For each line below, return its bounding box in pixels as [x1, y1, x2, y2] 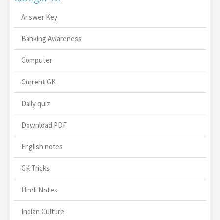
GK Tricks [21, 163, 50, 173]
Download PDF [21, 120, 67, 130]
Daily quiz [21, 98, 50, 108]
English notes [21, 141, 63, 151]
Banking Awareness [21, 33, 82, 43]
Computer [21, 55, 52, 65]
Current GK [21, 77, 55, 86]
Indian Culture [21, 206, 64, 216]
